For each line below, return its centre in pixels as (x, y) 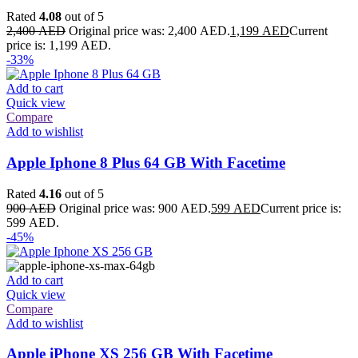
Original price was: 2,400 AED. (149, 31)
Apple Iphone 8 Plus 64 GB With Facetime (146, 162)
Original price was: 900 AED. (135, 208)
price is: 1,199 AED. (59, 46)
